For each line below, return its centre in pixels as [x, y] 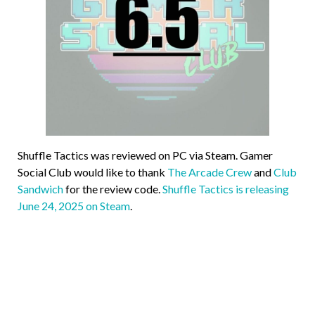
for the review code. [113, 189]
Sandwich [40, 189]
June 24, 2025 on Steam [74, 206]
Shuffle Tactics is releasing [226, 189]
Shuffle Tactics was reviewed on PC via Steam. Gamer [145, 155]
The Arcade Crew [210, 172]
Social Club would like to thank [92, 172]
